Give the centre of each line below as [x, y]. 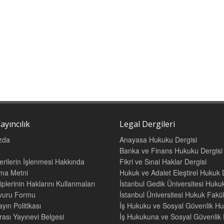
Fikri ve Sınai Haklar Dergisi [163, 161]
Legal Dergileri [147, 124]
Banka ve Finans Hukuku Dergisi [171, 150]
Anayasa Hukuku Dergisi [158, 139]
